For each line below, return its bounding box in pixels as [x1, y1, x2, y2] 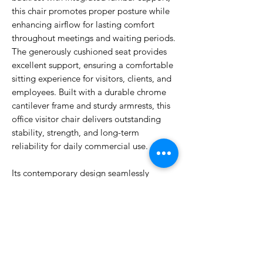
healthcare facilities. [12, 235, 89, 246]
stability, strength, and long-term [12, 127, 139, 138]
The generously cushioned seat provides [12, 46, 167, 57]
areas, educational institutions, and [12, 221, 147, 232]
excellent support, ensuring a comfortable [12, 59, 173, 70]
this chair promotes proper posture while [12, 5, 170, 16]
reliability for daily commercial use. [12, 140, 148, 151]
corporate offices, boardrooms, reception [12, 208, 171, 219]
